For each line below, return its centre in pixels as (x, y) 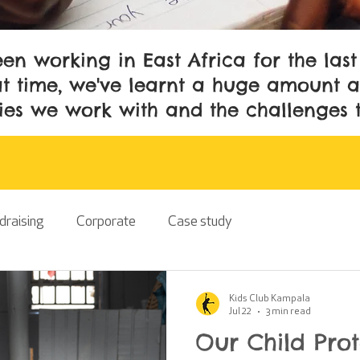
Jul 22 (240, 311)
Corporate (106, 222)
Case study (200, 222)
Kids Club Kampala (270, 299)
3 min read (288, 311)
